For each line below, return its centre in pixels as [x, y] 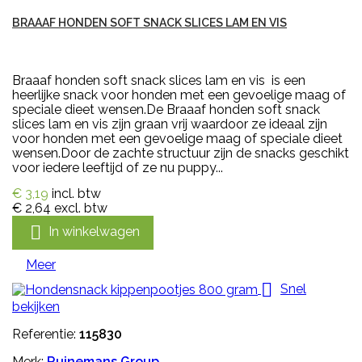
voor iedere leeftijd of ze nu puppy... [118, 168]
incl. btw [76, 194]
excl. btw [81, 208]
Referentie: [46, 335]
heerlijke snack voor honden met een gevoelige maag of [179, 95]
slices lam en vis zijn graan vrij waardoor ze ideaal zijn [170, 124]
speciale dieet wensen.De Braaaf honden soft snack [166, 110]
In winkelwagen [94, 232]
